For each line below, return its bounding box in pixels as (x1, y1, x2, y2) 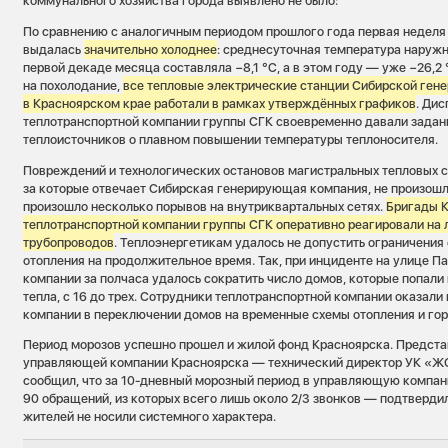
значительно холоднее (84, 41, 218, 57)
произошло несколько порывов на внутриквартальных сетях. (23, 198, 387, 214)
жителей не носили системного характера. (23, 409, 277, 425)
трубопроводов (23, 234, 115, 250)
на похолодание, (23, 77, 124, 93)
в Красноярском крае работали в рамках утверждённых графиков (23, 95, 417, 111)
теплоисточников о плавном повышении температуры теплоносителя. (23, 131, 439, 147)
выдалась (23, 41, 85, 57)
